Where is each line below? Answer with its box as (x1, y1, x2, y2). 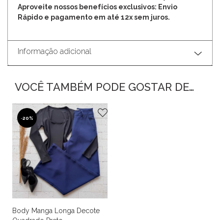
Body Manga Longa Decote (12, 207, 100, 215)
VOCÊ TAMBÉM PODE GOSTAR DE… (15, 81, 194, 94)
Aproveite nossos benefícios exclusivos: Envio (18, 3, 177, 11)
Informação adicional (18, 47, 91, 56)
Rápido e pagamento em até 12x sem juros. (18, 13, 170, 22)
